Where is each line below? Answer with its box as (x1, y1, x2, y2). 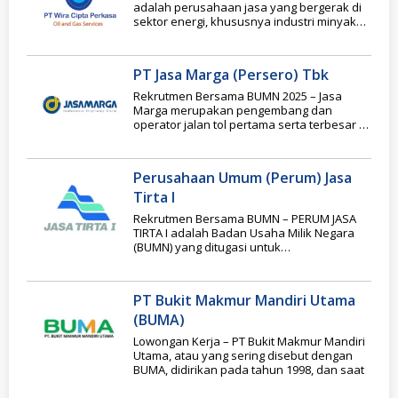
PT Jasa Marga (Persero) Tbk (133, 64, 329, 84)
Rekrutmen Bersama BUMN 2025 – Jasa (133, 87, 342, 104)
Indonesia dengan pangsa (133, 130, 275, 147)
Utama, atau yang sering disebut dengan (133, 346, 353, 363)
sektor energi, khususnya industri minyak (133, 12, 356, 29)
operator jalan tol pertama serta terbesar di (133, 115, 369, 132)
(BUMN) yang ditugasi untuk (133, 238, 281, 255)
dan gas (133, 27, 177, 44)
